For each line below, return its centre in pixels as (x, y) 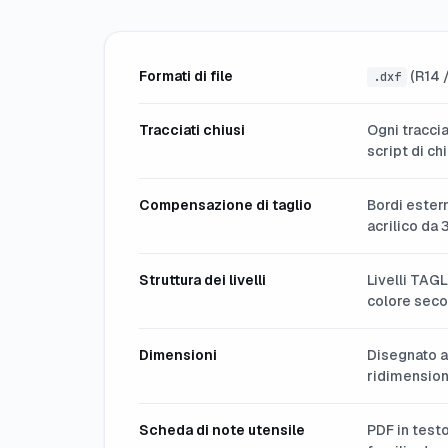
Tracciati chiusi (192, 130)
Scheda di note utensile (222, 430)
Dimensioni (178, 355)
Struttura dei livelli (202, 280)
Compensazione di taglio (225, 205)
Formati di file (186, 76)
